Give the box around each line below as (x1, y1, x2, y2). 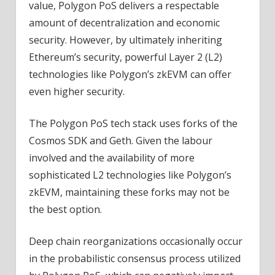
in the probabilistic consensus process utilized (28, 252, 241, 266)
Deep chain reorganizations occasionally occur (28, 234, 242, 249)
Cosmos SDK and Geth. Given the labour (28, 134, 212, 148)
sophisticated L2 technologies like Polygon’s (28, 168, 231, 182)
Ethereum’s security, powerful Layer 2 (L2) (28, 50, 222, 64)
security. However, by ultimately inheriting (28, 33, 222, 47)
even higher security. (28, 85, 125, 99)
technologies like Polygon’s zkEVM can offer (28, 68, 231, 82)
